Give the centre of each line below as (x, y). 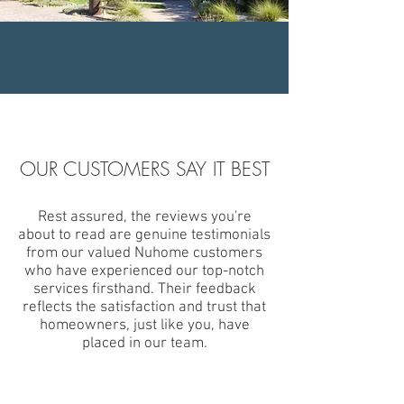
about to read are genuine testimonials (144, 235)
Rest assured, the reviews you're (144, 217)
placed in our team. (144, 344)
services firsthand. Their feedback (144, 289)
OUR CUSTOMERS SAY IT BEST (144, 169)
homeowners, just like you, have (144, 326)
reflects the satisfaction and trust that (144, 308)
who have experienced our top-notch (144, 271)
